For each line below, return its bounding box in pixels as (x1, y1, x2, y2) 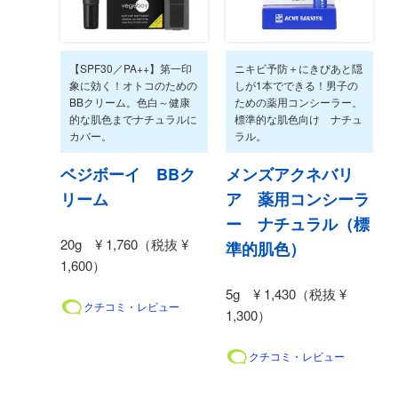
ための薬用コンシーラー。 (235, 93, 362, 109)
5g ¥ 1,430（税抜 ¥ (226, 283, 346, 303)
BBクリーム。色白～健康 (69, 93, 190, 109)
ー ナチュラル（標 (226, 211, 370, 235)
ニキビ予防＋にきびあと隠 (235, 60, 362, 76)
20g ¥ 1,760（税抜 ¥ (60, 234, 188, 253)
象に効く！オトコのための (69, 76, 197, 92)
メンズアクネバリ (226, 162, 354, 186)
